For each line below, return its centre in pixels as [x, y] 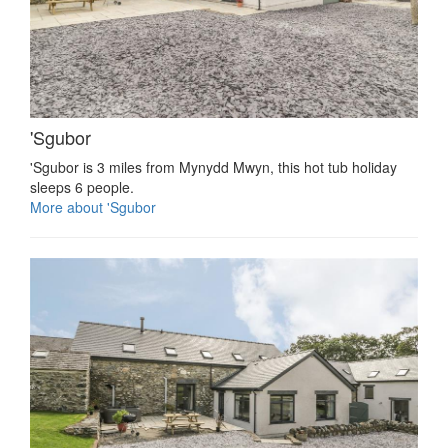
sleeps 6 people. [82, 186]
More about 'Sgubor [93, 206]
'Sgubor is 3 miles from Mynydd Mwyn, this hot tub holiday [213, 166]
